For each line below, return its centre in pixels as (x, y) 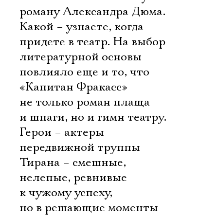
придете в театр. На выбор (92, 42)
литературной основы (81, 57)
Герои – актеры (62, 132)
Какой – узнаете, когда (82, 27)
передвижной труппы (80, 147)
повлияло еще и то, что (84, 72)
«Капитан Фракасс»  (75, 87)
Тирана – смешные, (73, 163)
